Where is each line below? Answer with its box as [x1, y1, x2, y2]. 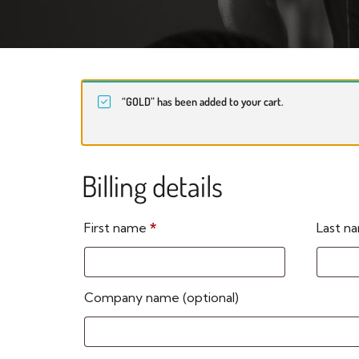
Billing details [82, 167, 223, 204]
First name [84, 219, 150, 236]
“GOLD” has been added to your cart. [122, 94, 284, 108]
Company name [84, 288, 183, 305]
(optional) [183, 288, 239, 305]
